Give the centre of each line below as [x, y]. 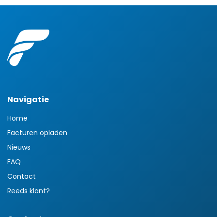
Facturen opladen [37, 132]
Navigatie [28, 99]
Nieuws [19, 147]
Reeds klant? [29, 191]
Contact [22, 176]
